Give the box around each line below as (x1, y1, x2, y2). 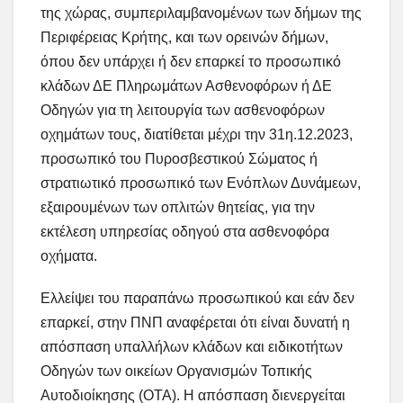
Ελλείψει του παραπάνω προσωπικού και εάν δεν (40, 291, 354, 307)
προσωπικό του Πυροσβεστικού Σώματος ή (40, 151, 318, 167)
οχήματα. (40, 248, 97, 264)
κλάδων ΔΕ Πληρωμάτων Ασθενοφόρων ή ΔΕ (40, 78, 332, 94)
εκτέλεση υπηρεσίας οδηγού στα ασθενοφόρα (40, 224, 329, 240)
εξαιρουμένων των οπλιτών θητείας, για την (40, 200, 315, 216)
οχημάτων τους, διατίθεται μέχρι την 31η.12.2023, (40, 127, 353, 143)
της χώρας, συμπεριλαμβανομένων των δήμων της (40, 5, 362, 22)
